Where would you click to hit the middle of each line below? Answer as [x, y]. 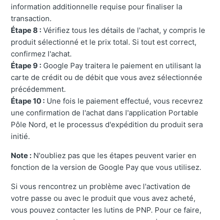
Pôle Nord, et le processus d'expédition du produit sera [107, 125]
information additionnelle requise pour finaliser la [97, 7]
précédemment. [39, 89]
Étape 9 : [26, 66]
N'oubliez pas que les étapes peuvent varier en [114, 156]
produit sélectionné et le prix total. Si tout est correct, [104, 42]
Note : [21, 156]
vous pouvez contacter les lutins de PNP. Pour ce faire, [106, 210]
